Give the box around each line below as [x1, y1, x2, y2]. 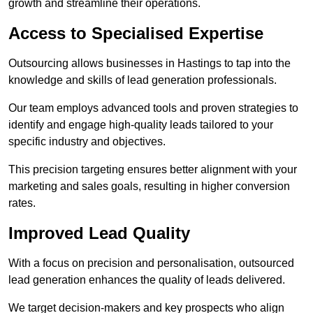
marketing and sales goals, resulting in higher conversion [8, 180, 290, 193]
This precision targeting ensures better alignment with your [8, 163, 297, 176]
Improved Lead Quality [8, 224, 190, 243]
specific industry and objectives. [8, 136, 166, 148]
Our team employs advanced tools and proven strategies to [8, 102, 298, 115]
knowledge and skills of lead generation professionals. [8, 74, 277, 87]
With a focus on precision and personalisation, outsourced [8, 257, 294, 270]
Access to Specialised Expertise [8, 24, 263, 43]
